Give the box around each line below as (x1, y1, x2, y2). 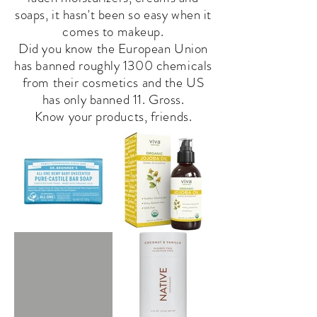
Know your (34, 107, 96, 126)
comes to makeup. (62, 22, 164, 41)
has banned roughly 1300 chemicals (14, 56, 212, 75)
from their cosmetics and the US (22, 73, 204, 92)
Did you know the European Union (18, 39, 208, 58)
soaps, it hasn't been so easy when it (14, 5, 212, 24)
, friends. (144, 107, 192, 126)
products (96, 107, 144, 126)
